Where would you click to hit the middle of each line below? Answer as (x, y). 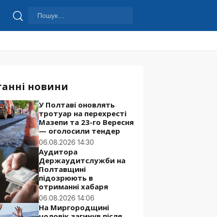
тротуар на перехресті (83, 113)
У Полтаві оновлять (77, 105)
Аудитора (58, 152)
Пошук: (34, 19)
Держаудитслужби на (82, 160)
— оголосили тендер (79, 131)
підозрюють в (66, 178)
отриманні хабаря (73, 186)
